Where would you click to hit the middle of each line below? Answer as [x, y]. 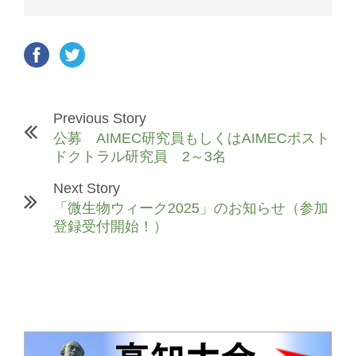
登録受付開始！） [110, 226]
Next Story [87, 188]
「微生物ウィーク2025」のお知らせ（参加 [191, 208]
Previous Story [100, 118]
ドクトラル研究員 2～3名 [140, 157]
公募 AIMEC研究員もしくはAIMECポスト [192, 138]
